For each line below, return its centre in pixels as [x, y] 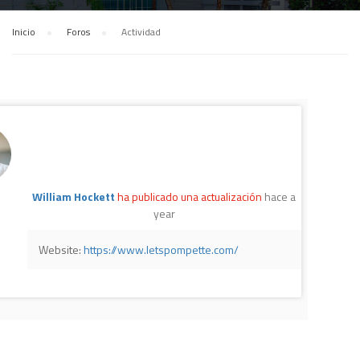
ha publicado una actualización [190, 196]
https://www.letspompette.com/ [161, 249]
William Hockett [74, 196]
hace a [280, 196]
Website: [61, 249]
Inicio [24, 32]
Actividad [141, 32]
